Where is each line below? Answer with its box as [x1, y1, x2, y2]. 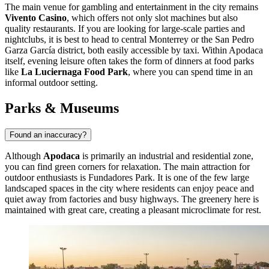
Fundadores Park [88, 172, 153, 183]
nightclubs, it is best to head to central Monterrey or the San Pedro [5, 34, 254, 45]
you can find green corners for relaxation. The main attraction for [5, 161, 250, 172]
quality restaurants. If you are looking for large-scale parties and [5, 23, 245, 34]
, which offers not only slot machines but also [67, 13, 238, 23]
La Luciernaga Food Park [21, 67, 128, 77]
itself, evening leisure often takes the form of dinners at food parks [5, 56, 254, 67]
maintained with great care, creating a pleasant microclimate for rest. [5, 204, 261, 215]
